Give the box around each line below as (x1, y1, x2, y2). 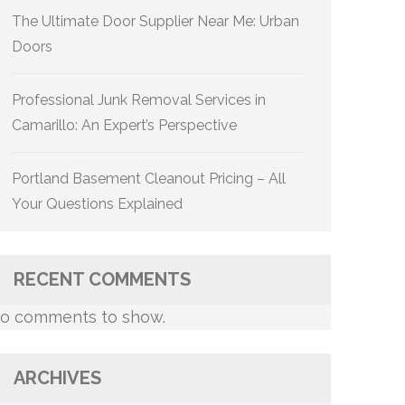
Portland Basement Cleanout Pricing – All (12, 170, 286, 187)
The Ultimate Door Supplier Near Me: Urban (12, 13, 299, 30)
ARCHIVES (14, 367, 101, 389)
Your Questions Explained (12, 195, 183, 212)
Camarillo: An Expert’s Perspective (12, 117, 237, 134)
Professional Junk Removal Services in (12, 91, 266, 108)
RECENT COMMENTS (14, 268, 191, 290)
